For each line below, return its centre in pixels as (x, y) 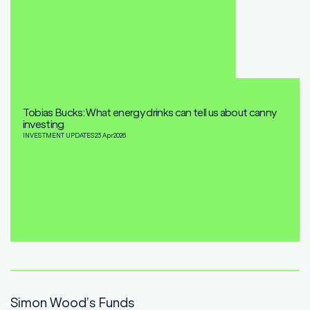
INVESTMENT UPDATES (58, 135)
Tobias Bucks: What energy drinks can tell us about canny (149, 112)
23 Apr (104, 135)
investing (43, 124)
